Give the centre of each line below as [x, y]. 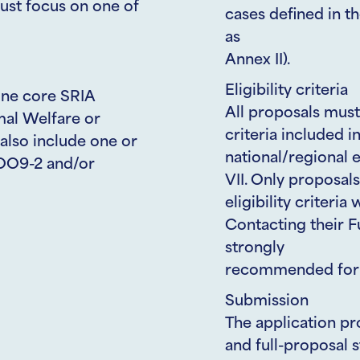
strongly [255, 248]
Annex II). [258, 60]
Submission [267, 301]
